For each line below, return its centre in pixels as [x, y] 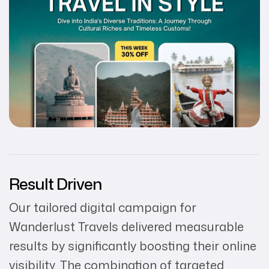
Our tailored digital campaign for [103, 207]
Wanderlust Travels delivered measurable [126, 226]
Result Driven [55, 183]
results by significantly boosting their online [133, 245]
